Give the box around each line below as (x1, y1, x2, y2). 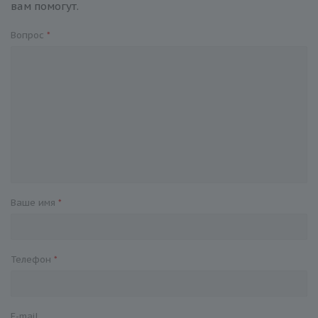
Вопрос (11, 29, 47, 42)
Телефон (11, 253, 54, 266)
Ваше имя (11, 197, 58, 209)
